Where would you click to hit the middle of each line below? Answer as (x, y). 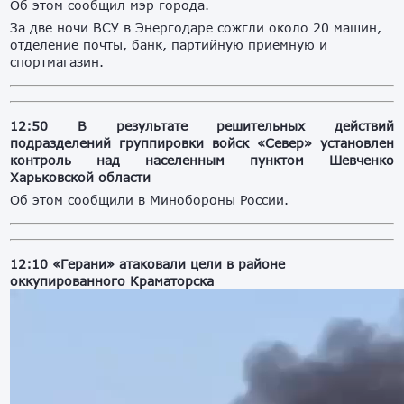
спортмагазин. (57, 62)
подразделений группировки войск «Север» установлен (202, 143)
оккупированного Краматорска (112, 281)
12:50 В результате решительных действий (202, 126)
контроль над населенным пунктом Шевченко (202, 161)
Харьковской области (81, 178)
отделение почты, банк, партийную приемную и (169, 45)
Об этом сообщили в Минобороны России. (150, 200)
